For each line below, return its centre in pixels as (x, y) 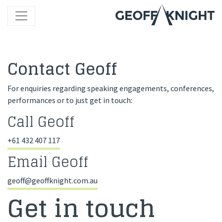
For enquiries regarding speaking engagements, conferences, (111, 88)
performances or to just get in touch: (70, 100)
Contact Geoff (62, 69)
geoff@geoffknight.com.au (53, 180)
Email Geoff (48, 162)
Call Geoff (41, 122)
